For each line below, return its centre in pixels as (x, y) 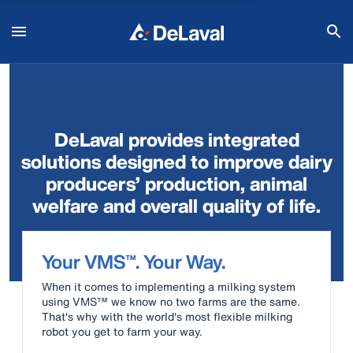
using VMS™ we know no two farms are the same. (173, 302)
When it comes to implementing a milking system (169, 287)
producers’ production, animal (176, 184)
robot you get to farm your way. (122, 332)
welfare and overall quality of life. (176, 206)
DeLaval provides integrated (176, 139)
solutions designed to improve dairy (176, 162)
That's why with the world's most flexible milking (167, 317)
